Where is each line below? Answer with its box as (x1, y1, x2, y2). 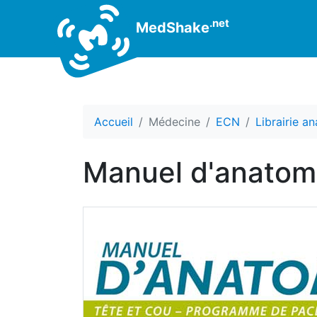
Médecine (149, 115, 200, 129)
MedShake (132, 18, 209, 36)
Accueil (94, 115, 133, 129)
